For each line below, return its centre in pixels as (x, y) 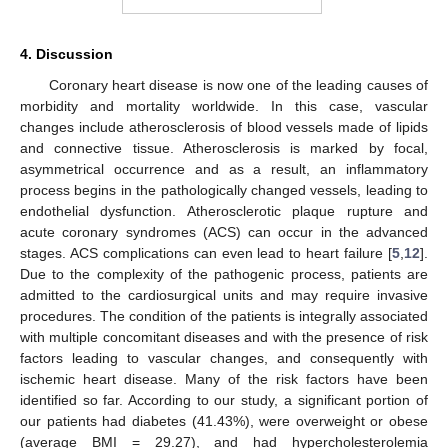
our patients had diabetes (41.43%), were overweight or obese (224, 421)
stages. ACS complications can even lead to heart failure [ (206, 253)
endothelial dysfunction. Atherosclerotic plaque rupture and (224, 211)
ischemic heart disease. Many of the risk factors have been (224, 379)
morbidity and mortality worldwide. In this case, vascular (224, 106)
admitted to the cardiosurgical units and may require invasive (224, 295)
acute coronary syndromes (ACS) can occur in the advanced (224, 232)
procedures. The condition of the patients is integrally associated (224, 316)
